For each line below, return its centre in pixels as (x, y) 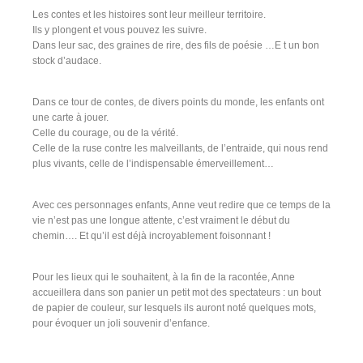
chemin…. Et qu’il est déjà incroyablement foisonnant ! (152, 235)
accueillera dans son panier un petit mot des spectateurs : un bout (177, 292)
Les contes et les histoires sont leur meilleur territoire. (149, 14)
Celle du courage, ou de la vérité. (105, 132)
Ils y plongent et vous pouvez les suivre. (120, 30)
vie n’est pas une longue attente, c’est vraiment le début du (161, 220)
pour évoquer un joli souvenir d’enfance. (121, 323)
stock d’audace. (67, 60)
